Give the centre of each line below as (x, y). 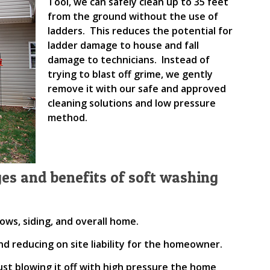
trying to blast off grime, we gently (130, 74)
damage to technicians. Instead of (129, 59)
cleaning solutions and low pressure (132, 103)
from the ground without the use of (133, 16)
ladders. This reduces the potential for (140, 30)
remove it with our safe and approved (137, 88)
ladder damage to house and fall (124, 45)
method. (68, 117)
